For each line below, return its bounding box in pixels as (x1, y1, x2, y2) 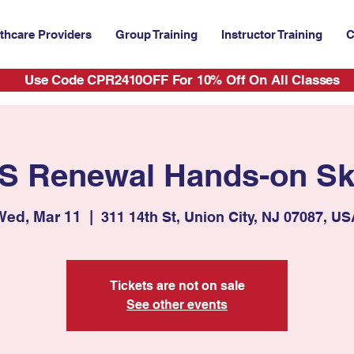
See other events (126, 296, 228, 312)
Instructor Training (221, 28, 322, 41)
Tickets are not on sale (109, 277, 245, 293)
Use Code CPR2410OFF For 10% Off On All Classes (24, 71, 341, 88)
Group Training (115, 28, 198, 41)
